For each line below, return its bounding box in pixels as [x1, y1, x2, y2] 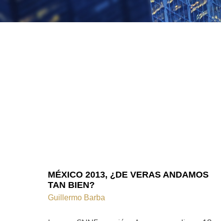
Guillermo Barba [48, 193, 105, 202]
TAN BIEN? [48, 180, 95, 190]
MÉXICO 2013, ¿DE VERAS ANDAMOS [48, 169, 209, 180]
